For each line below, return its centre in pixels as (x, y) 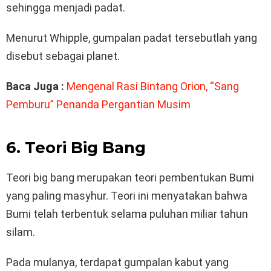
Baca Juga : (35, 87)
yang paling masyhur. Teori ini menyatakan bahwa (127, 196)
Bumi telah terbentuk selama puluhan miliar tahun (127, 214)
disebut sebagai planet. (63, 56)
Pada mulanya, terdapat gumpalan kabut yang (117, 263)
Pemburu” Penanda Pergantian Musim (98, 105)
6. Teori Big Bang (76, 148)
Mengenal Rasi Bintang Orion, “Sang (153, 87)
